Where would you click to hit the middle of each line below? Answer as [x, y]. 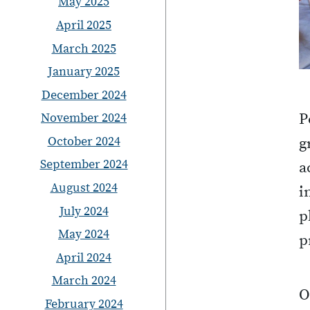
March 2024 [84, 281]
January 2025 [84, 72]
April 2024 [84, 257]
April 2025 [84, 25]
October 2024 [84, 141]
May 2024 [84, 235]
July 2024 [84, 211]
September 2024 [84, 165]
